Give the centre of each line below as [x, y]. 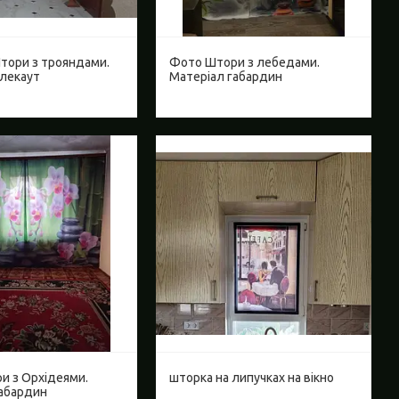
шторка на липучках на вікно [251, 377]
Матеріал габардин [225, 77]
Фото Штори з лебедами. [244, 63]
